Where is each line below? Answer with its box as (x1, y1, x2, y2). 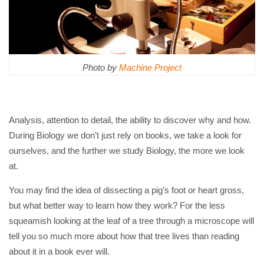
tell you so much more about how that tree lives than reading (9, 231, 239, 242)
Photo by (82, 62, 119, 72)
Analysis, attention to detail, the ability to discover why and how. (9, 115, 251, 126)
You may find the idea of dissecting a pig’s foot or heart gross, (9, 185, 244, 196)
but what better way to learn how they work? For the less (9, 200, 225, 211)
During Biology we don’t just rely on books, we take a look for (9, 130, 242, 141)
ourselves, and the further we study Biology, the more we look (9, 146, 245, 156)
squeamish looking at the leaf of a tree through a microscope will (9, 216, 254, 226)
